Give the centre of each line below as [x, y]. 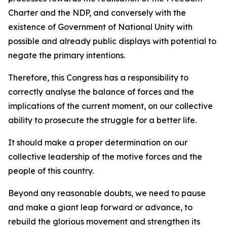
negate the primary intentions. [68, 55]
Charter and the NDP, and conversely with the [97, 13]
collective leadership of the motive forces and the [105, 157]
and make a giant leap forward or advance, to [100, 207]
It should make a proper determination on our [98, 142]
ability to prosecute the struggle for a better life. [103, 120]
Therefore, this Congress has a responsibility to [98, 78]
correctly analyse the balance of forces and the [101, 92]
